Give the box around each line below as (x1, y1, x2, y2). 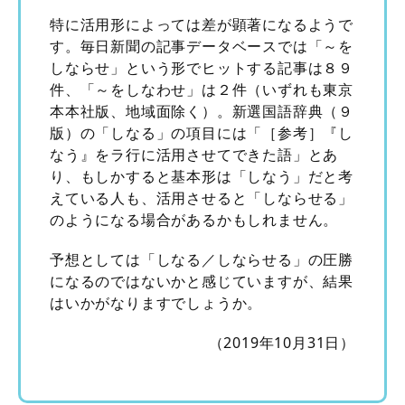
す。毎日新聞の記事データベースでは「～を (50, 35, 353, 56)
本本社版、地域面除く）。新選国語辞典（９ (50, 100, 354, 121)
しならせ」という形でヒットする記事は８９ (50, 57, 353, 78)
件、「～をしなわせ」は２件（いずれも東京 (50, 79, 354, 99)
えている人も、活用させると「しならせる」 (50, 187, 353, 208)
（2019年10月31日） (208, 332, 355, 353)
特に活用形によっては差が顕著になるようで (50, 14, 353, 34)
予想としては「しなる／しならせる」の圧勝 (50, 249, 353, 269)
